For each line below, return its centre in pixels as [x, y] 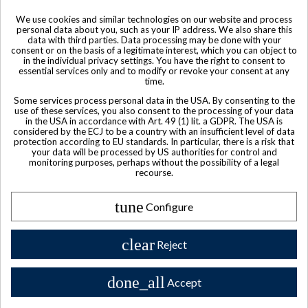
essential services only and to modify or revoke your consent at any [154, 70]
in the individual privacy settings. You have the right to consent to [154, 60]
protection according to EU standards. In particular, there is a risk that [154, 142]
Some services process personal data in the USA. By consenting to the [154, 101]
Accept [184, 283]
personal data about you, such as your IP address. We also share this [154, 29]
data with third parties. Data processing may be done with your [154, 40]
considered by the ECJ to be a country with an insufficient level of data [154, 132]
